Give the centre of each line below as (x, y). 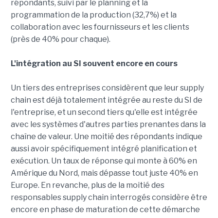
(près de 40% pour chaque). (60, 39)
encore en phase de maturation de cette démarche (105, 210)
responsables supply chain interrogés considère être (109, 198)
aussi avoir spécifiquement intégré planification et (104, 149)
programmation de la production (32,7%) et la (93, 15)
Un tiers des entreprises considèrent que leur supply (107, 88)
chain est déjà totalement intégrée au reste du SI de (106, 100)
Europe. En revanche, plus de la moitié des (87, 185)
